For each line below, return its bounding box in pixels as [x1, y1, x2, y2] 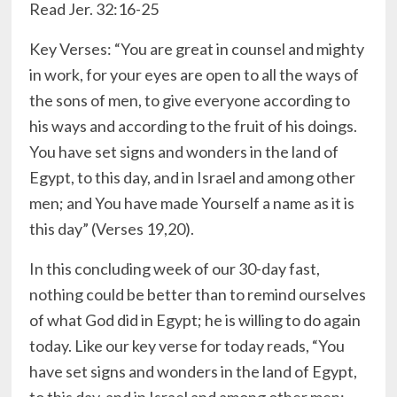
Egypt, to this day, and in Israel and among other [29, 167, 356, 188]
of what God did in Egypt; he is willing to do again [29, 310, 362, 331]
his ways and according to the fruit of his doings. [29, 116, 358, 136]
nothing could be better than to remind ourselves [29, 284, 367, 305]
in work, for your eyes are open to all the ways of [29, 65, 360, 85]
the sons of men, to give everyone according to [29, 90, 351, 111]
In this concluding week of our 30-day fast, [29, 259, 321, 279]
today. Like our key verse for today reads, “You [29, 336, 346, 356]
